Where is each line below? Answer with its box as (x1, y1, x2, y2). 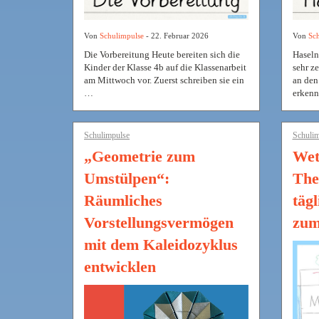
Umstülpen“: (84, 169, 169, 187)
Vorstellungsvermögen (84, 213, 234, 231)
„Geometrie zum (84, 147, 195, 165)
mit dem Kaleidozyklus (84, 235, 238, 253)
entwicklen (84, 257, 156, 276)
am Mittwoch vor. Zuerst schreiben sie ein (84, 74, 244, 85)
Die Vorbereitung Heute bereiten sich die (84, 48, 240, 60)
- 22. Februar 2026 (144, 31, 209, 40)
